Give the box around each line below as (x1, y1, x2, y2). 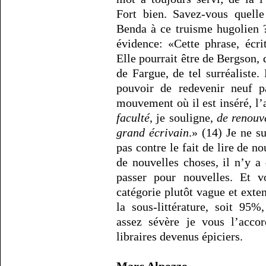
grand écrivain (116, 126, 189, 140)
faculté (116, 111, 150, 125)
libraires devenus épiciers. (116, 230, 243, 243)
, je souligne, (150, 111, 217, 125)
